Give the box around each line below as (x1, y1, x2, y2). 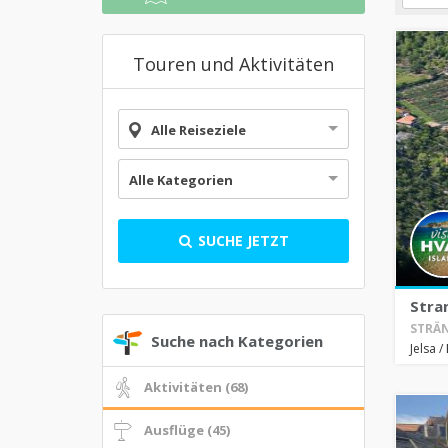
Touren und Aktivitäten (132, 52, 334, 76)
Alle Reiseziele (151, 121, 246, 139)
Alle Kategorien (129, 171, 233, 189)
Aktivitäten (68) (143, 378, 248, 396)
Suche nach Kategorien (151, 331, 323, 352)
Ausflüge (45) (143, 421, 230, 439)
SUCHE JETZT (194, 231, 290, 250)
